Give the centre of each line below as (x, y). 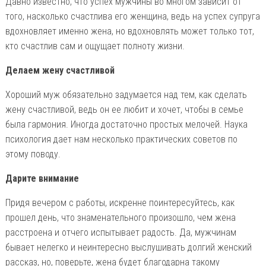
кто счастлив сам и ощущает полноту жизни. (95, 46)
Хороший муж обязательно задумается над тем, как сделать (126, 94)
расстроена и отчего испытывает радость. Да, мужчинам (121, 232)
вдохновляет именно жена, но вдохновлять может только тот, (129, 31)
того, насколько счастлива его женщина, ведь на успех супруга (132, 16)
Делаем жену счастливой (60, 70)
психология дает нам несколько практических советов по (121, 139)
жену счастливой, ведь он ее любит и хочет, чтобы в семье (124, 109)
